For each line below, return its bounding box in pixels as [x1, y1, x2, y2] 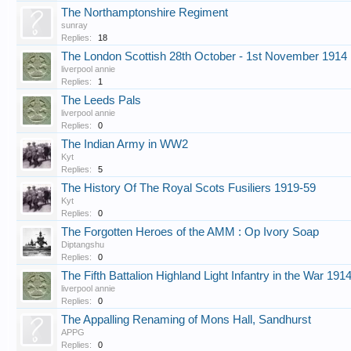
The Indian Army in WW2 [61, 138, 188, 150]
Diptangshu [61, 240, 104, 249]
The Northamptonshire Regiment [61, 6, 228, 19]
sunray [61, 20, 88, 30]
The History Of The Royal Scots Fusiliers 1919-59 [61, 182, 316, 194]
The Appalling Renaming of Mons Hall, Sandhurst [61, 313, 311, 326]
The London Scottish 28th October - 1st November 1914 [61, 50, 347, 63]
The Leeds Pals [61, 94, 141, 107]
